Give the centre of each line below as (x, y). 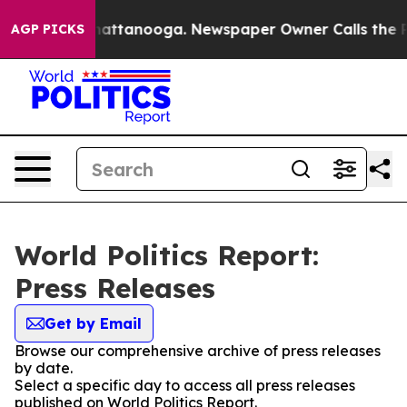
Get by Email (93, 323)
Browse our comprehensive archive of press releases (198, 351)
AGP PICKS (48, 29)
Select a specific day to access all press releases (185, 385)
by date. (44, 368)
